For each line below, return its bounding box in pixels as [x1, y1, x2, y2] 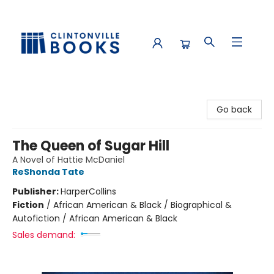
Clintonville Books [9, 90, 83, 102]
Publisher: [12, 185, 61, 198]
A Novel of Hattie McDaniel [12, 154, 125, 166]
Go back [217, 103, 252, 116]
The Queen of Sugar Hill [12, 136, 169, 155]
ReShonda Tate [12, 166, 84, 178]
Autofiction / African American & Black [12, 212, 177, 224]
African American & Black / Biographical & [53, 199, 232, 211]
